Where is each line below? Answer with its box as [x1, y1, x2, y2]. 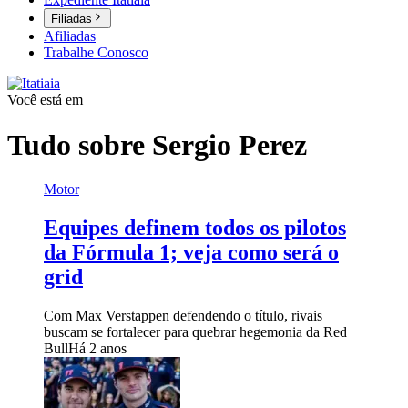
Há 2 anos [68, 340, 127, 356]
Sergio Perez [152, 127, 307, 161]
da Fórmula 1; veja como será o [44, 240, 339, 265]
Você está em [7, 92, 83, 108]
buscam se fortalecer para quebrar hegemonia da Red [44, 323, 347, 340]
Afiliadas [44, 28, 96, 45]
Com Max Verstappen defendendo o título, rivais [44, 307, 322, 323]
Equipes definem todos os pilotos [44, 216, 346, 240]
